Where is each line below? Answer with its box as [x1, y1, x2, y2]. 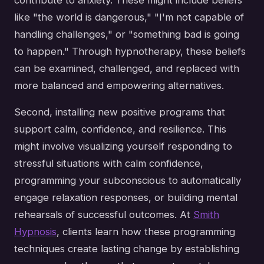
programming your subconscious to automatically [14, 174, 241, 186]
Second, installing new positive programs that [14, 105, 225, 118]
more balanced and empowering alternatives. [14, 79, 224, 91]
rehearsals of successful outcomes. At [14, 208, 193, 220]
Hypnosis [14, 225, 57, 237]
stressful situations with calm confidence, [14, 157, 203, 169]
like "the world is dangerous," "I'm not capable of [14, 11, 244, 23]
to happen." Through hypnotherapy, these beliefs [14, 45, 246, 57]
